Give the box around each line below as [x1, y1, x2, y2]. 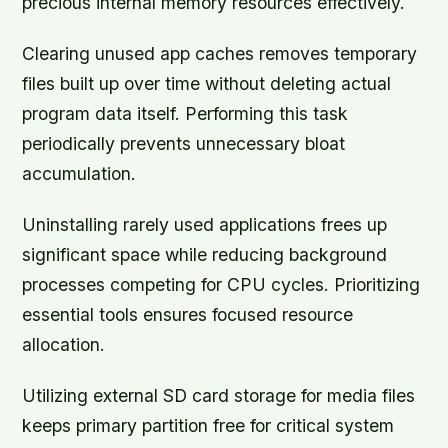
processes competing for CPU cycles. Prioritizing [22, 274, 421, 296]
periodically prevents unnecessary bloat [22, 133, 346, 155]
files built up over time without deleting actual [22, 73, 392, 95]
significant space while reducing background [22, 244, 388, 266]
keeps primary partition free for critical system [22, 415, 395, 437]
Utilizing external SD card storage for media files [22, 385, 416, 407]
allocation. [22, 334, 106, 356]
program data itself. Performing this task [22, 103, 349, 125]
